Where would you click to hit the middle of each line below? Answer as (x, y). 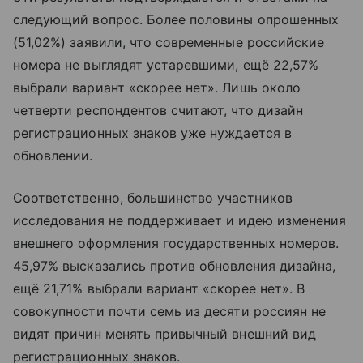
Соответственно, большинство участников (153, 198)
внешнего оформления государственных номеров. (176, 243)
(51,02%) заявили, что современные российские (169, 42)
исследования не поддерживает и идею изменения (180, 220)
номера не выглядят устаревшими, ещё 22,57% (166, 65)
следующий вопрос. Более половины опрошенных (176, 19)
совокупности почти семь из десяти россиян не (170, 311)
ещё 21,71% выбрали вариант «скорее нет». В (159, 288)
